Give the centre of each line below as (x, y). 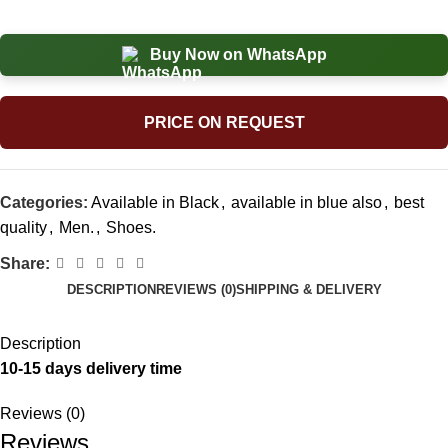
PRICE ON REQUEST (224, 123)
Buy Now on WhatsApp (238, 55)
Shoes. (131, 228)
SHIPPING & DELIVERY (308, 290)
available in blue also (306, 203)
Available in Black (155, 203)
